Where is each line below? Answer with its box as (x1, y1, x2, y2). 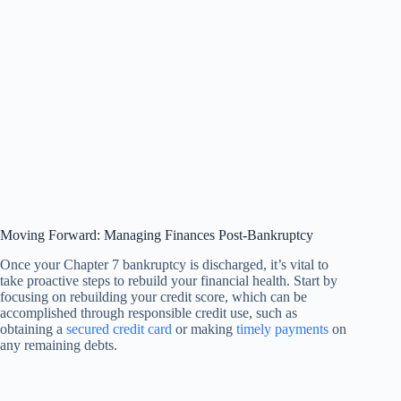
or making (172, 320, 236, 337)
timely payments (236, 320, 328, 337)
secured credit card (66, 320, 172, 337)
